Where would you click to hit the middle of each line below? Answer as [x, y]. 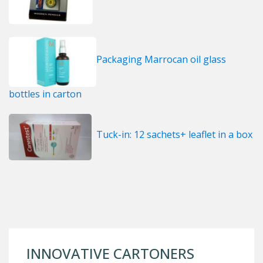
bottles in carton [45, 94]
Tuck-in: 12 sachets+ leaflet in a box [173, 134]
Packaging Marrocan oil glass [161, 59]
